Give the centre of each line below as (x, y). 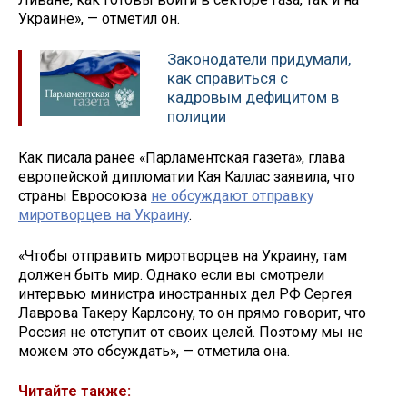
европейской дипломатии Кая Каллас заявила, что (187, 176)
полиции (197, 117)
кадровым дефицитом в (253, 98)
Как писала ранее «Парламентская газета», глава (182, 157)
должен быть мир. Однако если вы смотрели (171, 274)
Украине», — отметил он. (99, 19)
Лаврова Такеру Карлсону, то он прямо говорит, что (192, 313)
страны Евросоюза (84, 195)
